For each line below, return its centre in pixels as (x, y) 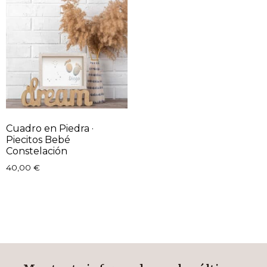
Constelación (37, 151)
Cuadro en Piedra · (50, 128)
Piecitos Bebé (38, 139)
